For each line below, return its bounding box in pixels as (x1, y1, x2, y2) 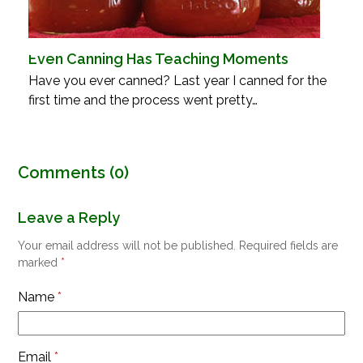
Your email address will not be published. (18, 238, 237, 252)
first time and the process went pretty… (28, 92, 258, 108)
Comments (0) (18, 162, 130, 182)
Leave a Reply (18, 208, 121, 226)
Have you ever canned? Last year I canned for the (28, 72, 327, 88)
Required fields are (239, 238, 339, 252)
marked (18, 255, 62, 269)
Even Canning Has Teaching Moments (28, 49, 288, 67)
